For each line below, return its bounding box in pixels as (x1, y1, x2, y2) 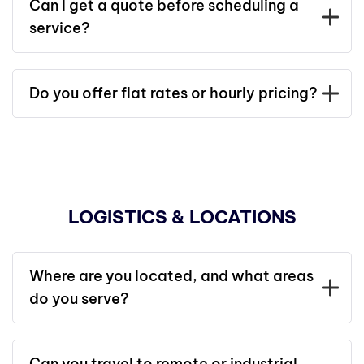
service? (29, 19, 90, 37)
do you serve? (29, 289, 129, 308)
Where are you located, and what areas (29, 266, 314, 285)
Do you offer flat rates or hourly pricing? (29, 84, 318, 102)
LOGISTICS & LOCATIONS (67, 206, 297, 228)
